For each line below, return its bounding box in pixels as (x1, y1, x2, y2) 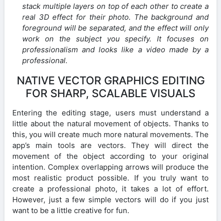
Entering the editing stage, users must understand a (12, 108, 209, 117)
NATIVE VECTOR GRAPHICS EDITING (16, 74, 205, 87)
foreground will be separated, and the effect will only (22, 23, 209, 33)
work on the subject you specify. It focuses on (22, 34, 209, 43)
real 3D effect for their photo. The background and (22, 12, 209, 22)
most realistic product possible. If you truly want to (12, 173, 209, 183)
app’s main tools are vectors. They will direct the (12, 140, 209, 150)
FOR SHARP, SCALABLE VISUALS (26, 86, 195, 100)
